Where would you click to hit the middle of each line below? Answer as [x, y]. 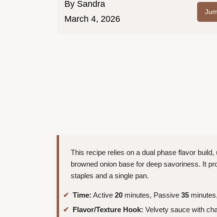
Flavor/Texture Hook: [108, 209]
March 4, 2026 [92, 19]
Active [103, 195]
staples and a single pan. [110, 176]
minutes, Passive [152, 195]
